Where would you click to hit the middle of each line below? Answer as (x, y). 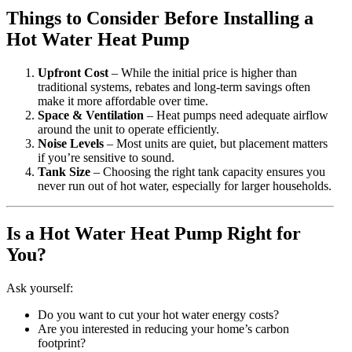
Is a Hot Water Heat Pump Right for (154, 233)
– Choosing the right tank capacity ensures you (208, 171)
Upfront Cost (73, 72)
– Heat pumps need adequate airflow (236, 115)
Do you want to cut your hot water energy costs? (158, 314)
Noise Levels (71, 143)
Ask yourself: (40, 288)
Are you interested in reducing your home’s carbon (163, 328)
